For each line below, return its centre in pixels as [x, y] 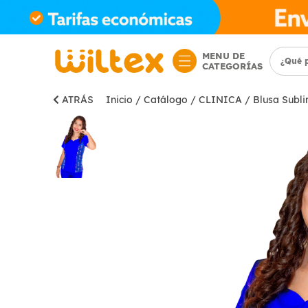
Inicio [119, 100]
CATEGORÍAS [232, 66]
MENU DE [223, 55]
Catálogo [166, 100]
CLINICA [220, 100]
